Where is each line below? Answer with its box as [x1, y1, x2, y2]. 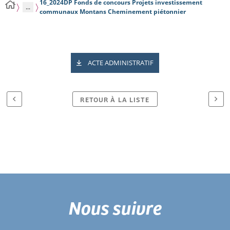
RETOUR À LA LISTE [80, 94, 150, 104]
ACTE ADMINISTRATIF [88, 58, 154, 67]
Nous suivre [68, 194, 162, 220]
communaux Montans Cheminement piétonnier [39, 7, 186, 16]
